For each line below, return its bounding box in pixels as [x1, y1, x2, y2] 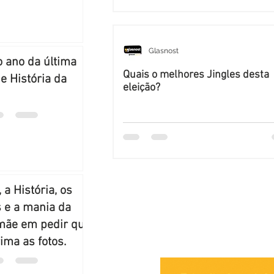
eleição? [123, 81, 160, 94]
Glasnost [149, 46, 179, 55]
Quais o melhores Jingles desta [123, 68, 269, 81]
